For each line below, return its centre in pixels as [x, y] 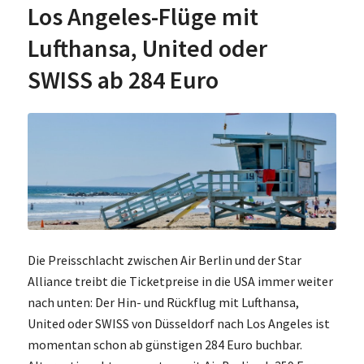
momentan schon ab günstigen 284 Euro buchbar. [165, 345]
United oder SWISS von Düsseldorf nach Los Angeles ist [178, 324]
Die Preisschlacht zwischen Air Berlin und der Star [164, 260]
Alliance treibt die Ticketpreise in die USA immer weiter [180, 282]
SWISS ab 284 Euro [123, 79]
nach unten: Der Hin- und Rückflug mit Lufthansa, [163, 303]
